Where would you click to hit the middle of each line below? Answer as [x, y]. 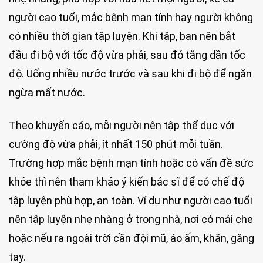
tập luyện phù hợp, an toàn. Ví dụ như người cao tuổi [131, 200]
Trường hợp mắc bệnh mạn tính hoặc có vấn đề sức [131, 163]
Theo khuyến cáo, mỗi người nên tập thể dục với [122, 125]
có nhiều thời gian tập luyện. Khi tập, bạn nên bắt [122, 36]
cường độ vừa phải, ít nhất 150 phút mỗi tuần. [116, 144]
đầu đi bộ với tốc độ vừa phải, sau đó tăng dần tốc [127, 55]
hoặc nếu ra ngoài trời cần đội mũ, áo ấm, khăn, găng [131, 238]
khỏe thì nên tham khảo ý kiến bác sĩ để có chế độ [127, 181]
